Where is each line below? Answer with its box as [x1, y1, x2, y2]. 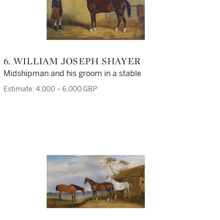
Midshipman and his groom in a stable [3, 69, 141, 78]
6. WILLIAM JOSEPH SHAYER [10, 55, 140, 67]
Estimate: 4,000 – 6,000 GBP [3, 85, 97, 93]
